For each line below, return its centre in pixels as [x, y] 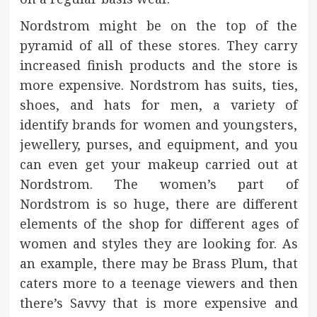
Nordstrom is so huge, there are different [158, 204]
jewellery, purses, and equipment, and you [158, 145]
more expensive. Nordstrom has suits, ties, [158, 85]
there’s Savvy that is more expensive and [158, 303]
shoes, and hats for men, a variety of [158, 105]
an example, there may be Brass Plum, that [158, 264]
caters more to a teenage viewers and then [158, 283]
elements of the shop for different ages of [158, 224]
